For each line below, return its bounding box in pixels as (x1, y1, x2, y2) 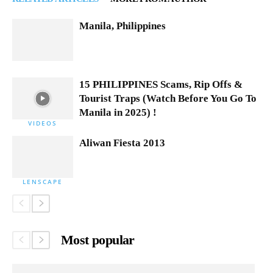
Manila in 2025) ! (79, 107, 157, 119)
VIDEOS (28, 119, 57, 128)
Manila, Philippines (79, 20, 166, 32)
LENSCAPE (23, 177, 63, 186)
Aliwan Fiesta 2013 (79, 137, 165, 149)
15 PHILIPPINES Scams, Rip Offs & (79, 79, 243, 91)
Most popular (61, 232, 135, 248)
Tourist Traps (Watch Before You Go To (79, 93, 257, 105)
